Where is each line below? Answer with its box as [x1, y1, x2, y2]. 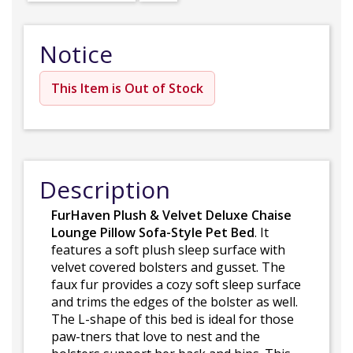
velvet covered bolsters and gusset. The [51, 258, 285, 276]
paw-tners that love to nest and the [51, 328, 260, 345]
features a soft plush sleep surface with [51, 241, 285, 258]
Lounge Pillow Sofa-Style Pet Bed [51, 224, 255, 241]
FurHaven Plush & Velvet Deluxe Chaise [51, 206, 292, 224]
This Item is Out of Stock [51, 80, 203, 97]
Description [39, 173, 170, 206]
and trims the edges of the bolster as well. [51, 293, 298, 310]
